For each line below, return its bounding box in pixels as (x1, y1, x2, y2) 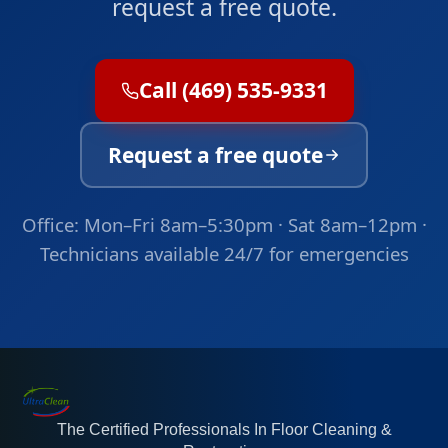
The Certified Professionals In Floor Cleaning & (56, 420, 392, 439)
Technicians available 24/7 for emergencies (39, 241, 409, 266)
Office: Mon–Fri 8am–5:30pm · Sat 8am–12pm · (21, 212, 427, 237)
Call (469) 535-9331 (138, 76, 328, 104)
